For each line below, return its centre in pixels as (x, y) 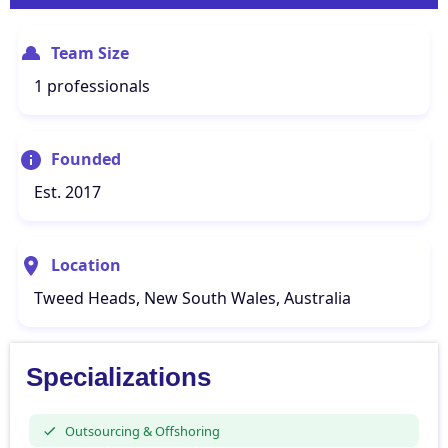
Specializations (118, 377)
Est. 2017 (67, 192)
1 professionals (92, 86)
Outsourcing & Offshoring (142, 430)
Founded (86, 159)
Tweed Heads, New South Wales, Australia (192, 298)
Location (86, 265)
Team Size (90, 53)
